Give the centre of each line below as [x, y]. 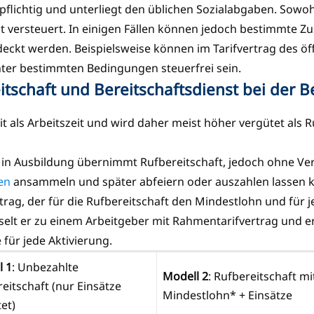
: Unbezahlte [45, 267]
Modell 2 [185, 276]
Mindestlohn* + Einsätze [229, 295]
